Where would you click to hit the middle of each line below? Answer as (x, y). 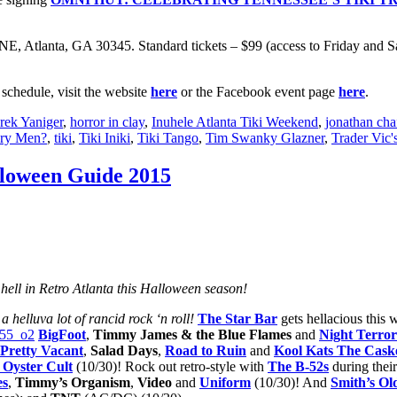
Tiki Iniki (105, 137)
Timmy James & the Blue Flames (192, 335)
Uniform (225, 383)
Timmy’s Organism (73, 383)
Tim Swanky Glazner (265, 137)
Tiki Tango (168, 137)
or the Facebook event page (258, 91)
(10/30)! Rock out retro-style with (170, 367)
